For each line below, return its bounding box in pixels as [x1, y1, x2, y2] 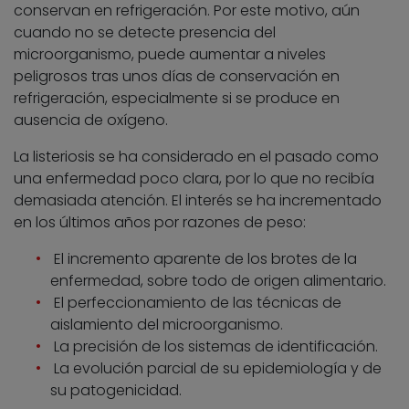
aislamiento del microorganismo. [50, 313, 283, 335]
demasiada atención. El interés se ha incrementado [14, 189, 382, 211]
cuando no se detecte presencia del [14, 21, 276, 43]
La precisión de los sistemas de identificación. [50, 335, 378, 357]
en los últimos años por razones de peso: [14, 211, 306, 233]
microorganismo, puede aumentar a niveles [14, 43, 326, 65]
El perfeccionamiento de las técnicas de [50, 291, 341, 313]
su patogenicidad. [50, 379, 182, 401]
